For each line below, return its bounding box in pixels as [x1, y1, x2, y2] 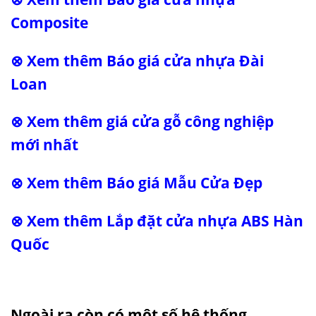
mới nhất [11, 135, 82, 155]
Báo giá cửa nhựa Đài [107, 50, 264, 71]
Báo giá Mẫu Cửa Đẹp [107, 173, 262, 193]
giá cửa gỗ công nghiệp [107, 111, 274, 132]
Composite [11, 12, 92, 32]
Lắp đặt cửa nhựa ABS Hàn [107, 210, 303, 231]
